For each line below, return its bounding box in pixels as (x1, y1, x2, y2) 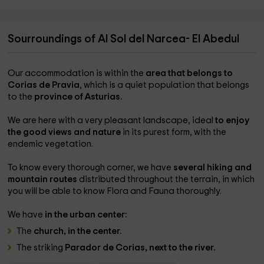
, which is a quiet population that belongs (80, 81, 250, 90)
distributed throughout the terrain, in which (79, 175, 255, 184)
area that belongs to (146, 69, 233, 78)
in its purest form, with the (123, 128, 227, 137)
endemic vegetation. (8, 140, 94, 148)
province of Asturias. (34, 93, 123, 101)
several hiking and (173, 163, 252, 172)
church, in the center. (34, 227, 123, 236)
